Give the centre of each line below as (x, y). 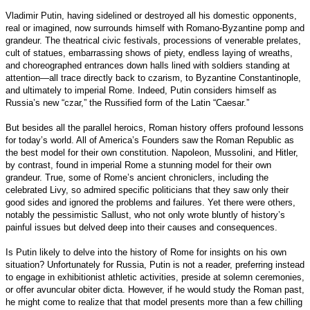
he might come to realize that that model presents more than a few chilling (154, 302)
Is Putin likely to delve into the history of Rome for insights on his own (146, 252)
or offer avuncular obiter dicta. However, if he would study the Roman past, (155, 289)
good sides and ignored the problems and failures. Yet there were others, (151, 202)
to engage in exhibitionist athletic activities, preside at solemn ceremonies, (155, 277)
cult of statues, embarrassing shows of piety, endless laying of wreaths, (149, 53)
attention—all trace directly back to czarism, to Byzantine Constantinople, (153, 77)
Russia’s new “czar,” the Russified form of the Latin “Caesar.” (127, 102)
